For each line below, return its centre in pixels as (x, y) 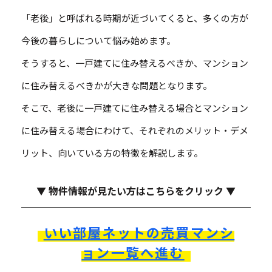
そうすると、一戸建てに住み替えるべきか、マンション (135, 63)
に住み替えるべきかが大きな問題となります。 (117, 85)
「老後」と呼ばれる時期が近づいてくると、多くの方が (135, 18)
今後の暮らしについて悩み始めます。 (98, 40)
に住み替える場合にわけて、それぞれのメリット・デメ (135, 130)
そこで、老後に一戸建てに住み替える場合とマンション (135, 107)
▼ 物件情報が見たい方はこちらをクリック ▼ (136, 190)
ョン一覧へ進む (133, 252)
